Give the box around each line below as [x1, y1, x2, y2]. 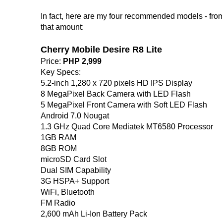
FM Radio [41, 199, 75, 208]
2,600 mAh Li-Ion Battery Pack [41, 210, 147, 219]
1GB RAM [41, 133, 76, 142]
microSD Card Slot [41, 155, 107, 164]
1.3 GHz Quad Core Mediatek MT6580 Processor [41, 122, 213, 131]
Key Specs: [41, 68, 81, 77]
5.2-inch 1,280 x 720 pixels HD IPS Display [41, 79, 192, 88]
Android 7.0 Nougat [41, 111, 109, 120]
